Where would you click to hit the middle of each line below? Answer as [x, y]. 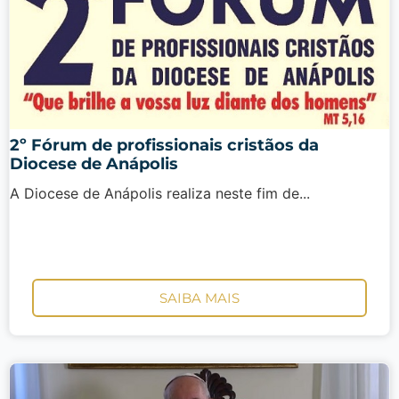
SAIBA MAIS [199, 298]
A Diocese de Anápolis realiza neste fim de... [160, 193]
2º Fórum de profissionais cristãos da [164, 145]
